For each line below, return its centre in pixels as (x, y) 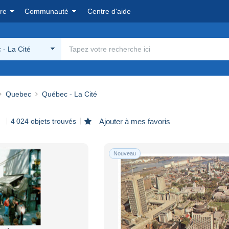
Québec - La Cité (70, 94)
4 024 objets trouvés (43, 121)
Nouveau (125, 153)
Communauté (47, 11)
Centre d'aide (109, 11)
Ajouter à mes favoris (134, 121)
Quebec (18, 94)
